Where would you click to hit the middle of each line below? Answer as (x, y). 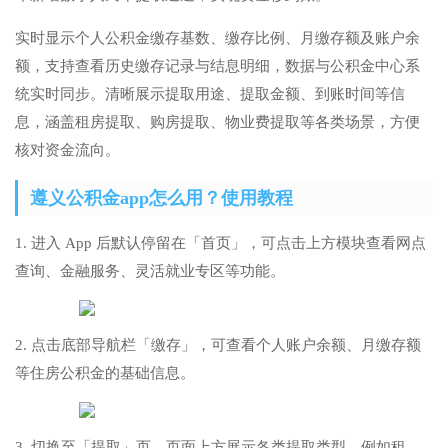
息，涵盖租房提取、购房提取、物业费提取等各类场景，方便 (217, 122)
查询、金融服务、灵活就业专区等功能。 (150, 271)
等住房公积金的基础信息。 (105, 373)
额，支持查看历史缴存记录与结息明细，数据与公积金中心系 (217, 66)
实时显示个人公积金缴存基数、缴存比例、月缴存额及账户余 (217, 38)
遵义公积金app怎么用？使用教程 (161, 198)
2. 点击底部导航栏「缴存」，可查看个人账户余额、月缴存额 (218, 345)
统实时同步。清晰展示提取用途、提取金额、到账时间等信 (210, 94)
